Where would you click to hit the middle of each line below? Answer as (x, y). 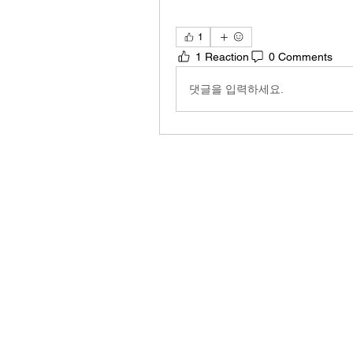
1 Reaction (222, 56)
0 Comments (301, 56)
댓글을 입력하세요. (236, 89)
